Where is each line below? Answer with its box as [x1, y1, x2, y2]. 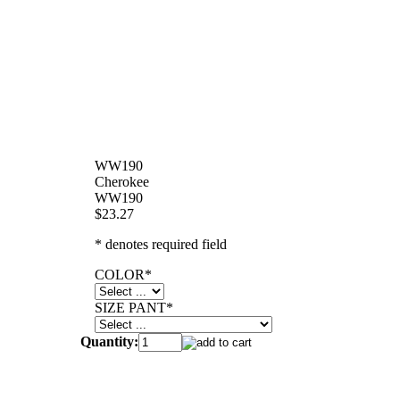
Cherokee [95, 173, 149, 189]
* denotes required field [95, 236, 227, 252]
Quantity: [80, 333, 138, 349]
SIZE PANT [95, 299, 166, 315]
